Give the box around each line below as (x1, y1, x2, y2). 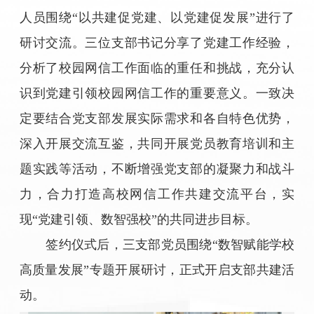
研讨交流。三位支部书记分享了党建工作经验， (19, 35, 295, 50)
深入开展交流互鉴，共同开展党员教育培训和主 (19, 136, 295, 151)
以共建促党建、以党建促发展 (78, 10, 250, 25)
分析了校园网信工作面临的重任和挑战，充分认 (19, 60, 295, 75)
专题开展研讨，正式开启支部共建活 (89, 262, 295, 277)
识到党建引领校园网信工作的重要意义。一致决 (19, 86, 295, 100)
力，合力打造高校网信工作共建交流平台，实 (19, 186, 295, 201)
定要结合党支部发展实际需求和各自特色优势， (19, 111, 295, 125)
